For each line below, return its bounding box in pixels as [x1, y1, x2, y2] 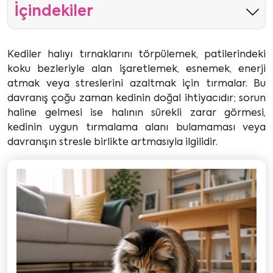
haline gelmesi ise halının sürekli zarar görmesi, [7, 108, 266, 118]
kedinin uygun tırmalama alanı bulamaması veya [7, 122, 266, 133]
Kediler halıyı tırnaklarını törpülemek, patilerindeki [7, 49, 266, 60]
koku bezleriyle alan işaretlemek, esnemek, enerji [7, 64, 266, 74]
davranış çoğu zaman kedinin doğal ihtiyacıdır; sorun [7, 93, 266, 104]
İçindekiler [14, 4, 93, 19]
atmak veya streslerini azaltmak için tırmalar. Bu [7, 79, 266, 89]
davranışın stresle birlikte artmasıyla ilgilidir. [7, 137, 218, 147]
